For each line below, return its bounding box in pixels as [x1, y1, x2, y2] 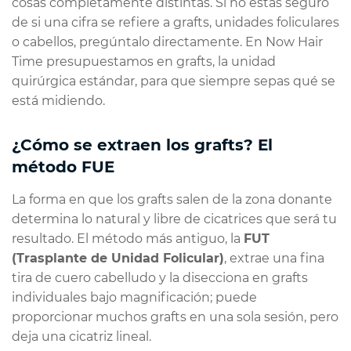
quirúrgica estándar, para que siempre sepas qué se [12, 73, 335, 89]
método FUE [12, 157, 114, 176]
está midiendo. [12, 92, 105, 108]
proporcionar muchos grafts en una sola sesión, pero [12, 309, 338, 324]
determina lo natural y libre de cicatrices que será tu [12, 211, 337, 226]
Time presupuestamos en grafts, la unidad [12, 53, 276, 69]
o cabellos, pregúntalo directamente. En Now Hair [12, 34, 323, 49]
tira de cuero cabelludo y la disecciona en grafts [12, 270, 308, 285]
